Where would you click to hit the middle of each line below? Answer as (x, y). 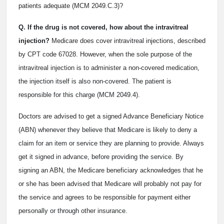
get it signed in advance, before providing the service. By (101, 157)
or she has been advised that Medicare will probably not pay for (110, 184)
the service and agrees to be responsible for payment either (104, 197)
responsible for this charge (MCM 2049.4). (79, 95)
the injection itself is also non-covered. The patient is (95, 81)
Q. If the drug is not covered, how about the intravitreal (103, 27)
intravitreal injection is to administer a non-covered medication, (109, 68)
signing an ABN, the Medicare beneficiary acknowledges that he (111, 170)
